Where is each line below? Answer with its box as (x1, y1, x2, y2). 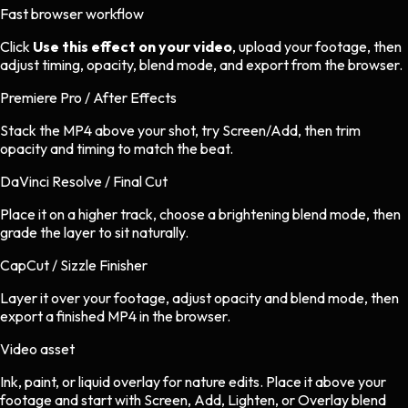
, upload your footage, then (232, 37, 402, 56)
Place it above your (266, 372, 386, 392)
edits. (226, 372, 266, 392)
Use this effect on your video (33, 37, 232, 56)
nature (185, 372, 226, 392)
